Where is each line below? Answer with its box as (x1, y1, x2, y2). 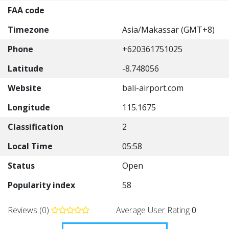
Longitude (8, 102, 50, 113)
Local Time (8, 141, 53, 152)
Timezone (8, 24, 49, 35)
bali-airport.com (122, 82, 184, 94)
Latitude (8, 63, 43, 74)
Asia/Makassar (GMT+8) (122, 24, 215, 35)
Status (8, 160, 35, 171)
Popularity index (8, 179, 75, 191)
